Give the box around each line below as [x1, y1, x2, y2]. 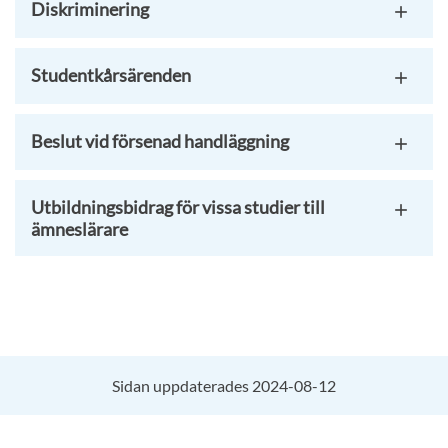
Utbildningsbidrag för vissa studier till [31, 196, 325, 218]
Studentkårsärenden [31, 64, 191, 86]
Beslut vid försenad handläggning [31, 130, 289, 152]
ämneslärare [31, 218, 128, 240]
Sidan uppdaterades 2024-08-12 [112, 376, 336, 395]
